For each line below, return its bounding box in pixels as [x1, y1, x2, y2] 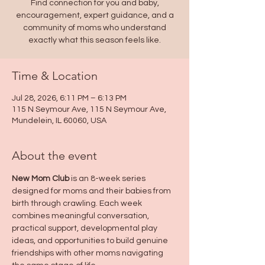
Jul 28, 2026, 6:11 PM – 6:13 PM [12, 94, 127, 102]
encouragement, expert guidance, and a [15, 11, 174, 20]
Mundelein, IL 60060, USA [12, 117, 106, 125]
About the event [12, 148, 97, 163]
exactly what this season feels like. [28, 36, 161, 44]
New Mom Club [12, 174, 69, 183]
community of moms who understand [23, 24, 166, 32]
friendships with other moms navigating [12, 249, 165, 257]
